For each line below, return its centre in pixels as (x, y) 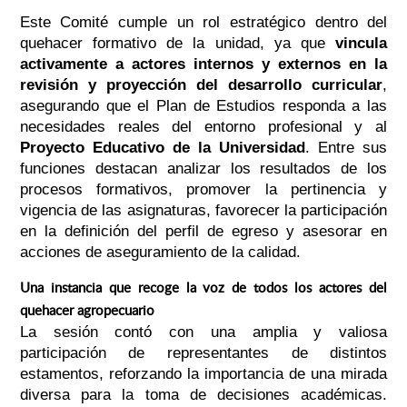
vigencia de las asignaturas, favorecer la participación (203, 211)
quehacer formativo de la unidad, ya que (178, 44)
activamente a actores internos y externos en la (203, 65)
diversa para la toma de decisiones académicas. (203, 395)
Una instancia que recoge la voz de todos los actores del (203, 288)
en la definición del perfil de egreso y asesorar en (203, 232)
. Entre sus (347, 148)
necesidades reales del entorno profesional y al (203, 127)
